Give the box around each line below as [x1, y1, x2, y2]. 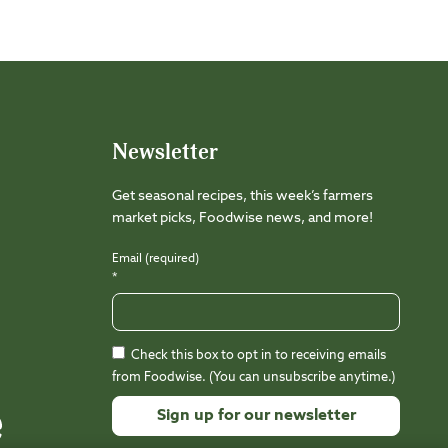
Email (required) [112, 253, 199, 266]
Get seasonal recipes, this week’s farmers [112, 189, 373, 204]
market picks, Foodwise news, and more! [112, 211, 373, 226]
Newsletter [112, 139, 218, 167]
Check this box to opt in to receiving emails [128, 349, 387, 363]
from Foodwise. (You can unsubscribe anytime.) [112, 371, 395, 385]
